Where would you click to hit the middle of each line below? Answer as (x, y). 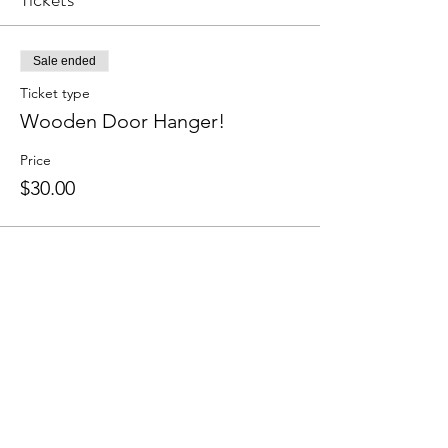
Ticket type (55, 92)
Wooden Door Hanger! (122, 120)
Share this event (82, 327)
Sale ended (64, 60)
